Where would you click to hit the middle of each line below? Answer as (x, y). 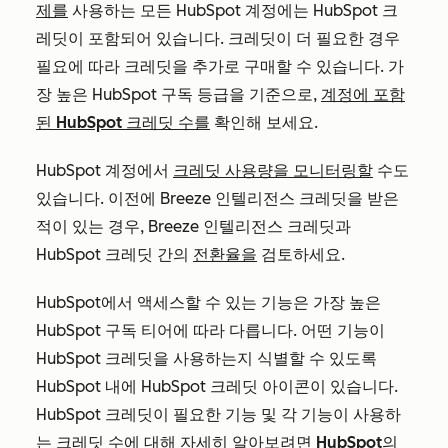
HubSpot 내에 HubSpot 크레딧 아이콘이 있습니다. (217, 386)
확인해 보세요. (266, 122)
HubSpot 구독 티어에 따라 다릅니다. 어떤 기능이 (210, 330)
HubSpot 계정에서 (104, 170)
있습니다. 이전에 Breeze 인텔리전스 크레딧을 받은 (217, 198)
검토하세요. (303, 254)
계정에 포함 (363, 94)
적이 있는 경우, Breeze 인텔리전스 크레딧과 (193, 226)
